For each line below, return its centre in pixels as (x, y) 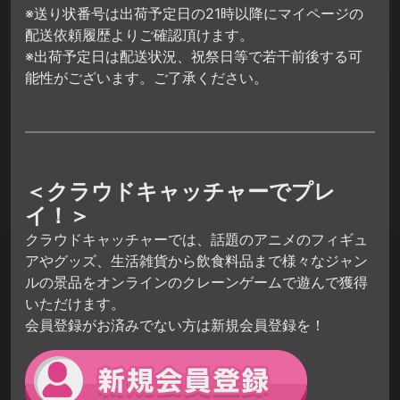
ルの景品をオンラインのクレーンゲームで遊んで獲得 (196, 282)
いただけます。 (75, 303)
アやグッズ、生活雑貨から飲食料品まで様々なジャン (196, 260)
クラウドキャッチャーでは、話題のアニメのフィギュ (196, 239)
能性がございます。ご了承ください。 (146, 78)
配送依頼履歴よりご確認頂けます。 (139, 35)
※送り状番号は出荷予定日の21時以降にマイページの (194, 14)
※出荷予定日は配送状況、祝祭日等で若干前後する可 (194, 57)
